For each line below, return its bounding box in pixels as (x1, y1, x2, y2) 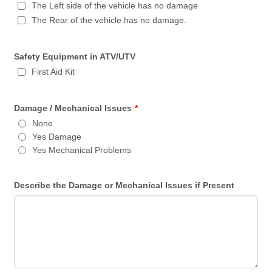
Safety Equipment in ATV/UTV (14, 52, 136, 61)
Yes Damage (32, 132, 82, 141)
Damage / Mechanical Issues (14, 103, 132, 113)
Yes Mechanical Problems (32, 145, 132, 155)
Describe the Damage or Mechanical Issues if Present (14, 180, 235, 190)
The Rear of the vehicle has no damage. (32, 15, 187, 25)
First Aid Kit (32, 67, 75, 76)
